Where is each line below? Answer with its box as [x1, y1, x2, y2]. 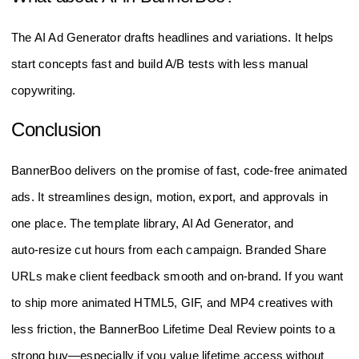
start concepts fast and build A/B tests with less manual [11, 57, 309, 71]
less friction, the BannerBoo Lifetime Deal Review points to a [11, 321, 336, 336]
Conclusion [11, 118, 101, 140]
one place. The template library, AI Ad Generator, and [11, 216, 294, 230]
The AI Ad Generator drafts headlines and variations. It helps [11, 30, 334, 45]
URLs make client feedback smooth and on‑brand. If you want [11, 268, 344, 283]
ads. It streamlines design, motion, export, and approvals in [11, 189, 329, 204]
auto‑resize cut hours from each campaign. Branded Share [11, 242, 327, 256]
